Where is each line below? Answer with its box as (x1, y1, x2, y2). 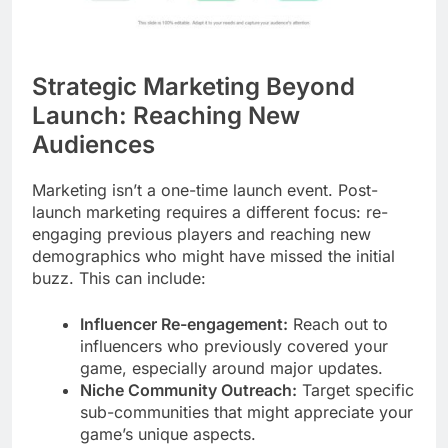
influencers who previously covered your (80, 335, 388, 356)
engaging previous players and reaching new (32, 223, 371, 244)
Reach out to (288, 313, 388, 334)
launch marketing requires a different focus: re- (32, 201, 388, 222)
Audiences (32, 129, 155, 159)
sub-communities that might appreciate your (80, 401, 413, 422)
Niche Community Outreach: (80, 379, 297, 400)
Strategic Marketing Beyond (32, 71, 355, 101)
